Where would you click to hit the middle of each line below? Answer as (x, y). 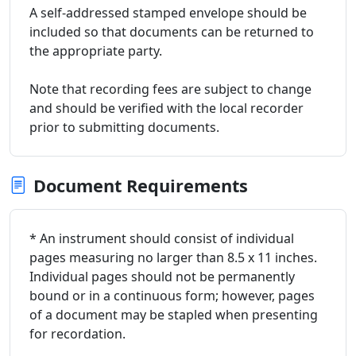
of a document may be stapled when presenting (174, 314)
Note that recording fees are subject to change (170, 89)
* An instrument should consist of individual (162, 238)
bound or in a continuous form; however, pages (172, 295)
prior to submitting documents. (124, 127)
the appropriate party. (96, 50)
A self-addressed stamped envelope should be (168, 12)
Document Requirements (141, 185)
